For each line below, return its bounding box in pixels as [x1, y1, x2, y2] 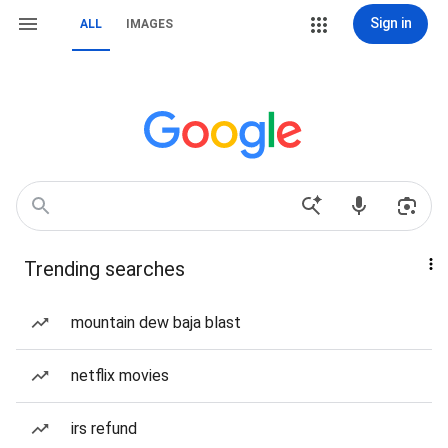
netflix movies [71, 366, 169, 385]
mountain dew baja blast [71, 313, 241, 332]
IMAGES [126, 17, 173, 31]
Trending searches [24, 257, 185, 281]
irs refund [71, 419, 137, 438]
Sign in [369, 15, 412, 31]
